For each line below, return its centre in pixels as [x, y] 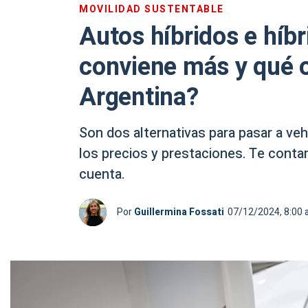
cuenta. [102, 174]
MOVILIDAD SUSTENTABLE [152, 9]
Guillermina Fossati [179, 212]
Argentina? [139, 97]
